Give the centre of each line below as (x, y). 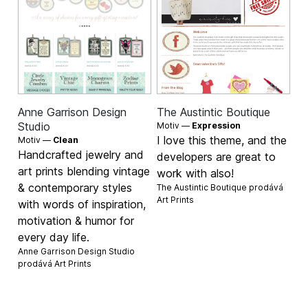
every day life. (54, 237)
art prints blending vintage (84, 171)
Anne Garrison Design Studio (77, 251)
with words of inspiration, (82, 204)
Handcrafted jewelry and (81, 154)
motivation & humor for (76, 220)
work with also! (195, 173)
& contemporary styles (75, 187)
